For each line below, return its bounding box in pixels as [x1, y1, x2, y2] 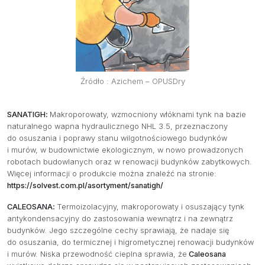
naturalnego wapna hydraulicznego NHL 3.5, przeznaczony [7, 122, 228, 131]
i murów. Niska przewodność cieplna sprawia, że [7, 250, 187, 259]
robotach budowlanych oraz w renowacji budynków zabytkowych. [7, 157, 252, 167]
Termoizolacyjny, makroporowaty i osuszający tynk [57, 202, 244, 212]
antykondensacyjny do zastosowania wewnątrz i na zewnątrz [7, 214, 233, 224]
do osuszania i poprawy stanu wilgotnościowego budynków [7, 134, 227, 143]
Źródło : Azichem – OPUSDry [80, 76, 185, 86]
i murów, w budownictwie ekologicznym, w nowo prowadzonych [7, 146, 243, 155]
